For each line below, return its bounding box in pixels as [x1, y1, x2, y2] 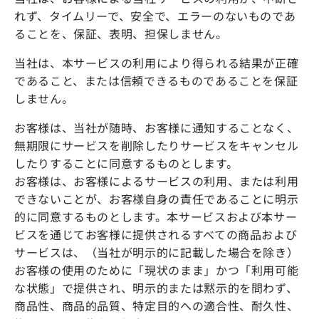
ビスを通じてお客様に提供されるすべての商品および [14, 225, 298, 243]
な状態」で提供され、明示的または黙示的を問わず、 [14, 278, 298, 296]
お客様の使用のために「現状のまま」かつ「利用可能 [14, 261, 299, 278]
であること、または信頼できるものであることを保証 [14, 71, 298, 89]
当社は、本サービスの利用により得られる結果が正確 [14, 53, 299, 71]
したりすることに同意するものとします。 [14, 154, 239, 172]
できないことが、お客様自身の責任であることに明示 [14, 189, 299, 207]
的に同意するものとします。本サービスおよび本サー [14, 207, 298, 225]
